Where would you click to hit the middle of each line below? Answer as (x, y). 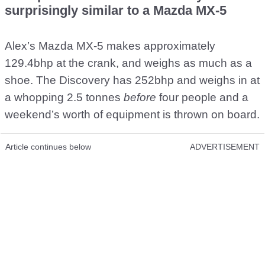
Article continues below (48, 147)
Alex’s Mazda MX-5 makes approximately (110, 46)
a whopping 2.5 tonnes (64, 97)
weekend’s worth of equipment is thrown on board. (132, 114)
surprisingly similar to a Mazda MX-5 (116, 10)
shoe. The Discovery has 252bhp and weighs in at (132, 80)
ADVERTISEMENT (225, 147)
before (140, 97)
